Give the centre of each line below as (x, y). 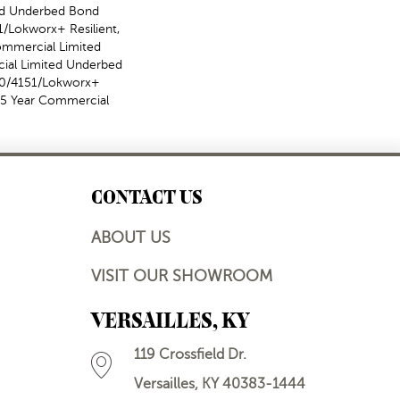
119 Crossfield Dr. (190, 354)
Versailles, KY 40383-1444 (220, 384)
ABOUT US (131, 237)
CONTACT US (147, 197)
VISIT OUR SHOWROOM (182, 276)
